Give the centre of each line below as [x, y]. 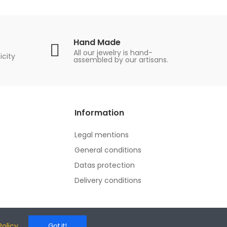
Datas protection [105, 165]
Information [100, 113]
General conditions [108, 150]
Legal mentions [102, 135]
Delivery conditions [108, 181]
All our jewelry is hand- [113, 52]
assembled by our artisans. [121, 60]
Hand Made [97, 42]
